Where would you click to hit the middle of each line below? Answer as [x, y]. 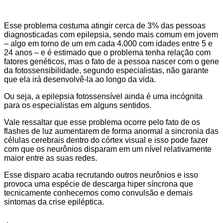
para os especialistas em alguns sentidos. [78, 105]
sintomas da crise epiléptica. [54, 202]
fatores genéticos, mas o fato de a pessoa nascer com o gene [111, 61]
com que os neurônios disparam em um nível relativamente [108, 149]
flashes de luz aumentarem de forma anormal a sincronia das [111, 131]
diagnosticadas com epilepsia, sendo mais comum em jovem [111, 34]
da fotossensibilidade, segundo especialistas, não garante [106, 70]
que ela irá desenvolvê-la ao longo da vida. [80, 79]
